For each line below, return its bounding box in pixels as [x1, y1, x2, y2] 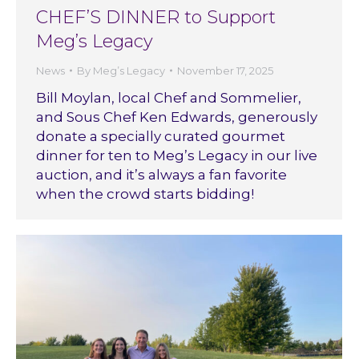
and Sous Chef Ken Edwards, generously [36, 108, 317, 125]
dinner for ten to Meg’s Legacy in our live [36, 147, 317, 163]
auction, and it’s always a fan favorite [36, 166, 287, 183]
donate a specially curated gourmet [36, 127, 285, 144]
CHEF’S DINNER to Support [36, 6, 276, 28]
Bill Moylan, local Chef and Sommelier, [36, 89, 301, 106]
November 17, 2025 [177, 63, 273, 77]
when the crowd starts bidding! [36, 185, 254, 202]
